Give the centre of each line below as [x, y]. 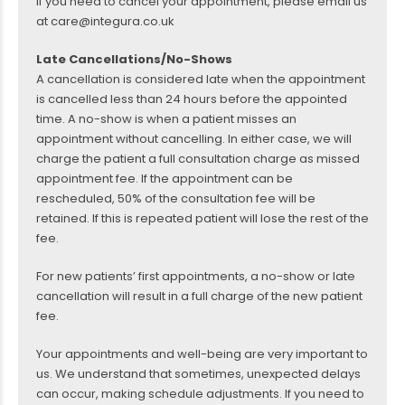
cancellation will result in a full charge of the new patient [199, 296]
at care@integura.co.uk [105, 21]
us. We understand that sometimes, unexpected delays [198, 374]
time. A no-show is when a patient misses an [166, 119]
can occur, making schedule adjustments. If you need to [200, 394]
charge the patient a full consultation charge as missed [198, 159]
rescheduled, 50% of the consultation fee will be [176, 198]
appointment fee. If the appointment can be [165, 179]
